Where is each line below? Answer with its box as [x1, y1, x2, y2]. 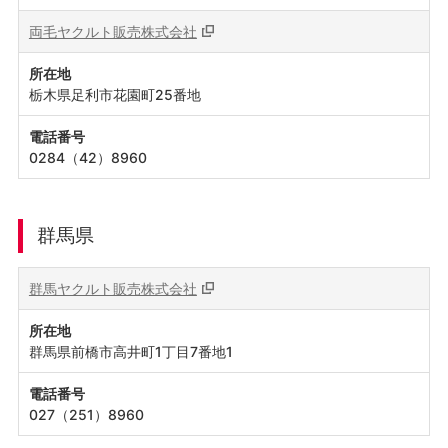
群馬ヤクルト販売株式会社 [28, 280, 197, 297]
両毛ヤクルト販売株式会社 [28, 23, 197, 40]
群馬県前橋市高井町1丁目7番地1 [28, 343, 233, 360]
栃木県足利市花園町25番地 [28, 86, 201, 103]
